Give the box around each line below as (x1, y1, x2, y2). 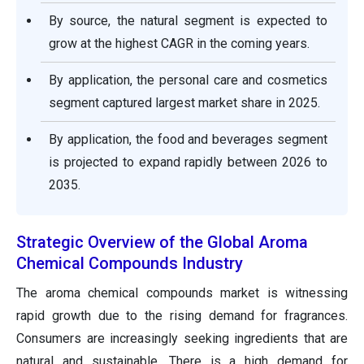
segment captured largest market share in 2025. (49, 95, 320, 111)
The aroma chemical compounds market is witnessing (16, 285, 348, 301)
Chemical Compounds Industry (16, 253, 243, 274)
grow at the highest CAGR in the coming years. (49, 36, 310, 52)
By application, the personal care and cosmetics (49, 72, 327, 89)
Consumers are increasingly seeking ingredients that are (16, 331, 348, 347)
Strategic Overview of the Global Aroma (16, 232, 308, 253)
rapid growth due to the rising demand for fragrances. (16, 308, 348, 324)
